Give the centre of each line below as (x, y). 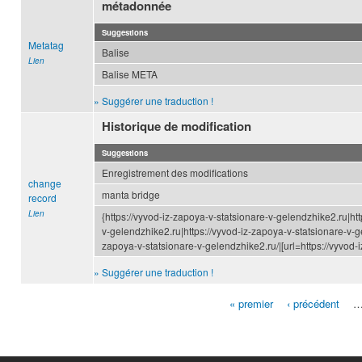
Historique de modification (177, 126)
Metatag (46, 45)
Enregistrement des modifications (175, 173)
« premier (251, 303)
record (42, 198)
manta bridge (131, 195)
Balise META (130, 74)
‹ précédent (313, 303)
